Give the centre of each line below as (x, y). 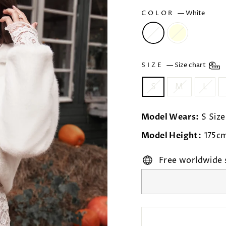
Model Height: (172, 136)
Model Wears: (170, 117)
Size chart (191, 66)
